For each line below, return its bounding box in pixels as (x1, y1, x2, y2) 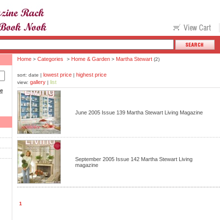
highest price (76, 72, 107, 78)
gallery (29, 79, 46, 85)
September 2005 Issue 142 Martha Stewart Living (75, 156, 192, 162)
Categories (37, 56, 63, 62)
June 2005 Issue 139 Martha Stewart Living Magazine (75, 110, 203, 115)
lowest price (43, 72, 72, 78)
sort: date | (17, 72, 43, 78)
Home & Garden (71, 56, 110, 62)
